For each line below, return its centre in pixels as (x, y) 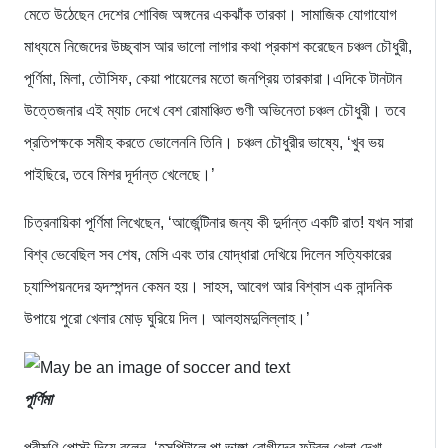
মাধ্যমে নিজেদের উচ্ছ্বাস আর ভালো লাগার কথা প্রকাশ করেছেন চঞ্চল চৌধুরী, (218, 47)
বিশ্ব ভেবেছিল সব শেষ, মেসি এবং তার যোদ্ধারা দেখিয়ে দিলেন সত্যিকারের (207, 255)
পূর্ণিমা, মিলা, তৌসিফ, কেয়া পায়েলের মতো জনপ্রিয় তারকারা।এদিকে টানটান (213, 79)
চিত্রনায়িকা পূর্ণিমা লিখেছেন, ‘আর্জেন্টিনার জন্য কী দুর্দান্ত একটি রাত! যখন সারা (218, 223)
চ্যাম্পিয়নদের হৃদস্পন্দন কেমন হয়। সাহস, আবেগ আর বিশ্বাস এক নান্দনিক (208, 287)
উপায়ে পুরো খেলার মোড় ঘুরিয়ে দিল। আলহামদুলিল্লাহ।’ (167, 319)
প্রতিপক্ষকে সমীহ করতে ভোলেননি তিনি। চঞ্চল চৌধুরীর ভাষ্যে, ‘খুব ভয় (204, 143)
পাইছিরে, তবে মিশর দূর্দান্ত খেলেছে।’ (119, 175)
